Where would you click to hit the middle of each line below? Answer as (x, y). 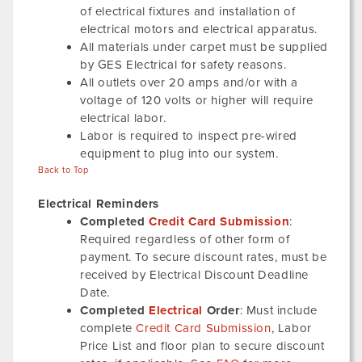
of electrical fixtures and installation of (188, 11)
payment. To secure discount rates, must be (204, 257)
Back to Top (63, 170)
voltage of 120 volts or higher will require (197, 100)
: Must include (279, 310)
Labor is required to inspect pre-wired (189, 136)
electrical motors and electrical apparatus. (199, 29)
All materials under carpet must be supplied (204, 47)
